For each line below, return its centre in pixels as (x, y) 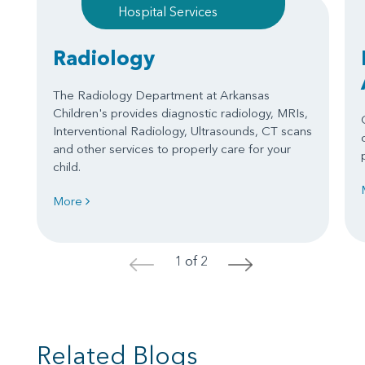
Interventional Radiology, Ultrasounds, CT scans (182, 131)
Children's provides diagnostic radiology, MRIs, (180, 113)
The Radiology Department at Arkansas (161, 95)
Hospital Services (167, 12)
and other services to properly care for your (172, 149)
